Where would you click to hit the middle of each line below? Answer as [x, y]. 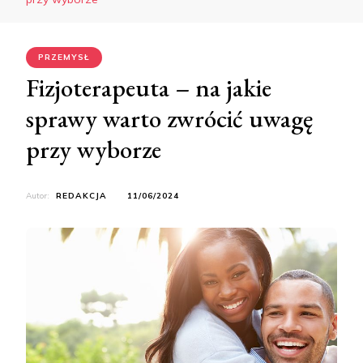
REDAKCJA [81, 195]
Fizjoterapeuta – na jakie [149, 87]
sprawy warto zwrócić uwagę [169, 118]
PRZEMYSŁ [64, 57]
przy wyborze [94, 149]
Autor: [39, 195]
